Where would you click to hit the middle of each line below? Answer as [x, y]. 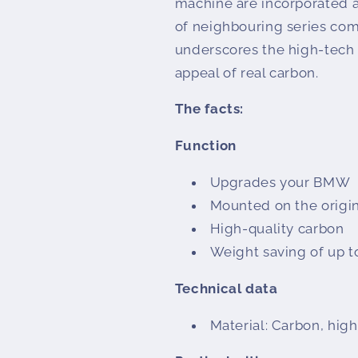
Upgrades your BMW [280, 183]
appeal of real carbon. [247, 72]
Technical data [226, 288]
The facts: [209, 109]
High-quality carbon [277, 229]
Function [205, 146]
